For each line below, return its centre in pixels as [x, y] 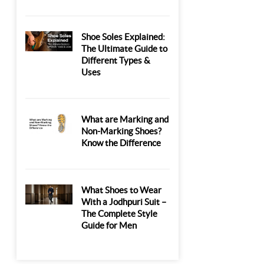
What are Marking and [125, 119]
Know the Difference [121, 143]
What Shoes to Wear [122, 190]
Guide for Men [109, 225]
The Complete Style [120, 214]
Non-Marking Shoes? [122, 131]
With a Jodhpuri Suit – [124, 202]
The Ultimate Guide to [125, 49]
